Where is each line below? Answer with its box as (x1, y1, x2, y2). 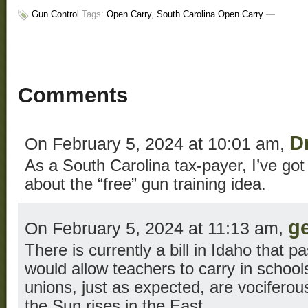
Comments (18, 83, 128, 108)
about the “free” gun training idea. (25, 175, 266, 194)
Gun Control (32, 9, 79, 20)
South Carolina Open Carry (157, 9, 263, 20)
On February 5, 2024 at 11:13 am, (25, 219, 288, 239)
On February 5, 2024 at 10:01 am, (25, 134, 289, 154)
